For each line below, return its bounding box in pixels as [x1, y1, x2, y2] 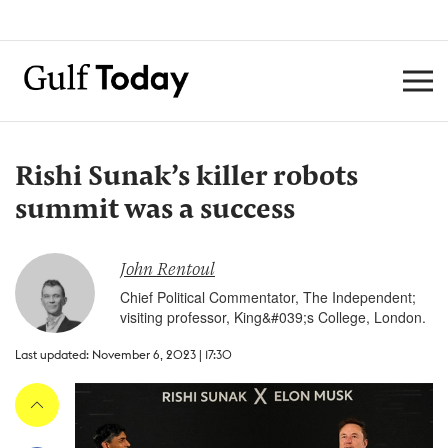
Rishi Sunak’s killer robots [15, 164, 358, 192]
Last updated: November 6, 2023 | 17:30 [15, 347, 232, 362]
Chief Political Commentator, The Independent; [120, 287, 416, 307]
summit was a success [15, 197, 295, 225]
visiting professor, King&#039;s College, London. [120, 307, 426, 327]
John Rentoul [120, 262, 215, 280]
